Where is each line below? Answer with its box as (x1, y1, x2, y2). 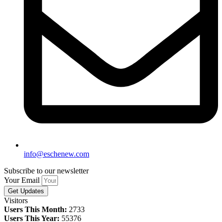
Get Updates (8, 187, 44, 195)
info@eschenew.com (24, 150, 89, 159)
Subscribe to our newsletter (4, 166, 89, 175)
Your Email (4, 176, 42, 185)
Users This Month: (4, 205, 67, 214)
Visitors (4, 196, 28, 205)
